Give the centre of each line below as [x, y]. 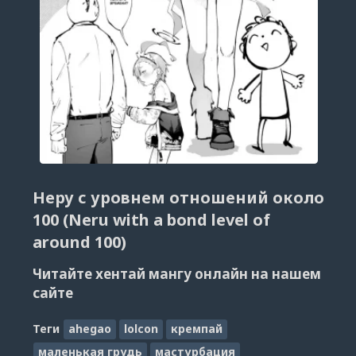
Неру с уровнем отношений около [178, 198]
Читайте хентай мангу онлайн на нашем [176, 273]
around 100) [79, 242]
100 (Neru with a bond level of [151, 220]
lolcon [141, 329]
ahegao [90, 329]
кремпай [196, 329]
